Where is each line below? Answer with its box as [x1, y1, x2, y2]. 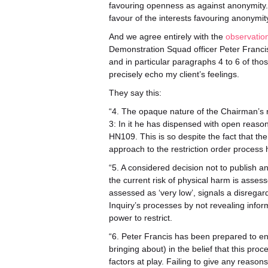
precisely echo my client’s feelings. [109, 69, 239, 79]
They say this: [109, 88, 162, 98]
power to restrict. [109, 213, 172, 223]
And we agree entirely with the [109, 32, 226, 41]
